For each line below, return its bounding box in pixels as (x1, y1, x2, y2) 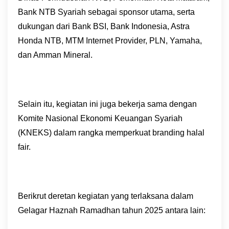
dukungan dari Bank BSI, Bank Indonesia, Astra (18, 22, 190, 31)
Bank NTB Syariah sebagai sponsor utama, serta (18, 8, 195, 16)
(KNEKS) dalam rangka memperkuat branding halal (18, 128, 204, 137)
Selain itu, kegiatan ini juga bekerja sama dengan (18, 100, 197, 108)
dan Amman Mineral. (18, 51, 93, 59)
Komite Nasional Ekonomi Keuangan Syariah (18, 114, 182, 123)
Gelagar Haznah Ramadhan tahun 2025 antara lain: (18, 206, 205, 215)
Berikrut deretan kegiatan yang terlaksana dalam (18, 192, 193, 200)
